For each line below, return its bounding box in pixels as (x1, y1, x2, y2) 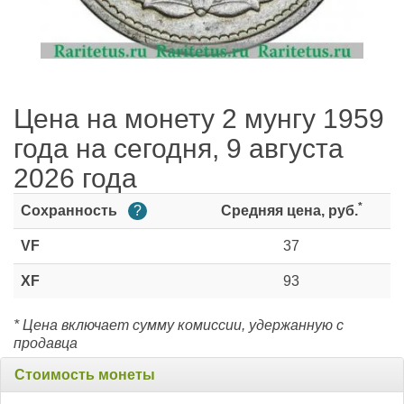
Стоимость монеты (14, 367, 155, 383)
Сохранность (21, 203, 121, 219)
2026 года (14, 163, 137, 194)
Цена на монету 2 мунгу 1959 (14, 104, 384, 134)
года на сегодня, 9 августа (14, 133, 344, 164)
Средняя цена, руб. (220, 203, 358, 219)
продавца (14, 335, 78, 352)
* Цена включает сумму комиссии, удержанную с (14, 317, 344, 334)
